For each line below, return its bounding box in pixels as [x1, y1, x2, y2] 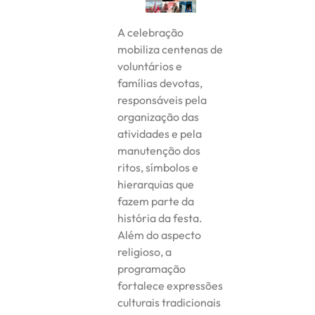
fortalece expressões [117, 278, 224, 292]
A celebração [117, 25, 184, 39]
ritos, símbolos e [117, 160, 199, 174]
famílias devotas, [117, 75, 203, 90]
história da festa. [117, 210, 203, 225]
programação [117, 261, 186, 276]
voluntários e [117, 58, 183, 73]
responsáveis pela [117, 92, 207, 107]
